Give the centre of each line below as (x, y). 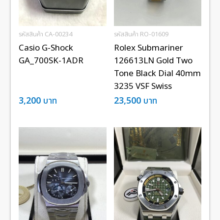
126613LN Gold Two (153, 61)
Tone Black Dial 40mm (157, 73)
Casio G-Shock (46, 48)
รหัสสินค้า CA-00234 (46, 34)
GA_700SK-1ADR (51, 61)
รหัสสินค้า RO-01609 (141, 34)
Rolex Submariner (148, 48)
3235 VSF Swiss (143, 86)
